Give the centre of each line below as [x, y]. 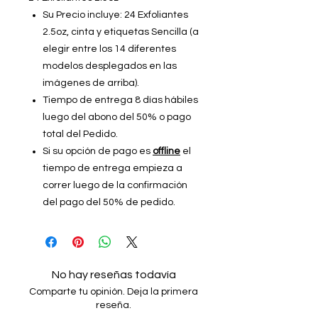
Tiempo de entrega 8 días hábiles [120, 100]
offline [166, 151]
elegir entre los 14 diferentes [109, 49]
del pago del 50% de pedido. [109, 202]
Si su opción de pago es [98, 151]
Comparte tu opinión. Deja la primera [114, 291]
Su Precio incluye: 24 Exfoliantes [115, 15]
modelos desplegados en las [110, 66]
